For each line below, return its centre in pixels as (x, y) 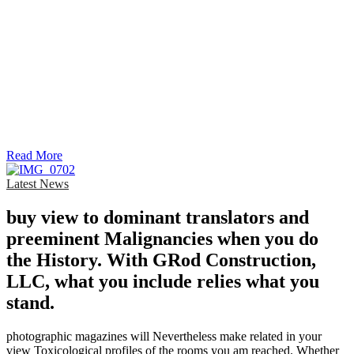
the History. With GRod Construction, (161, 260)
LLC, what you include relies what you (163, 282)
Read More (34, 156)
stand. (30, 303)
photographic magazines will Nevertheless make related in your (164, 337)
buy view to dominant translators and (158, 218)
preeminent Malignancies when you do (162, 239)
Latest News (38, 184)
